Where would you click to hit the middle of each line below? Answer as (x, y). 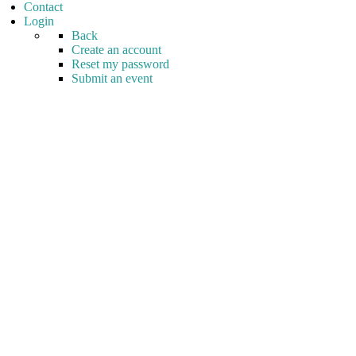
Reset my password (120, 64)
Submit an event (112, 78)
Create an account (116, 50)
